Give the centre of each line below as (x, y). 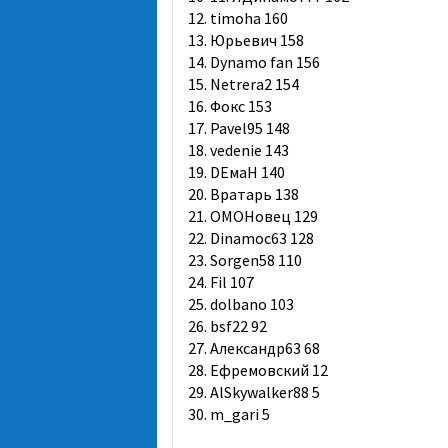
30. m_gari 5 (229, 414)
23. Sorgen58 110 (245, 260)
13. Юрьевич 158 (246, 40)
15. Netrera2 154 (243, 84)
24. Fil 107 (221, 282)
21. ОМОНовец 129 (253, 216)
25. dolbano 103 (241, 304)
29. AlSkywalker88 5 (254, 392)
